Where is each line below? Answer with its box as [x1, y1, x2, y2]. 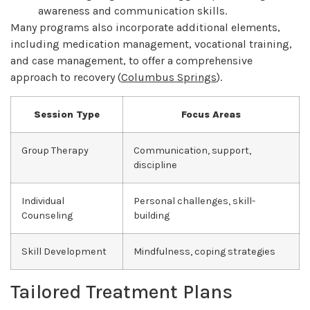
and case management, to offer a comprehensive [10, 54, 253, 68]
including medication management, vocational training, [10, 37, 292, 51]
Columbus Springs [121, 71, 217, 84]
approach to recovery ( [10, 71, 121, 84]
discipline [134, 158, 177, 171]
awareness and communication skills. [38, 4, 227, 18]
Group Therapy [21, 144, 89, 156]
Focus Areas [181, 108, 241, 120]
